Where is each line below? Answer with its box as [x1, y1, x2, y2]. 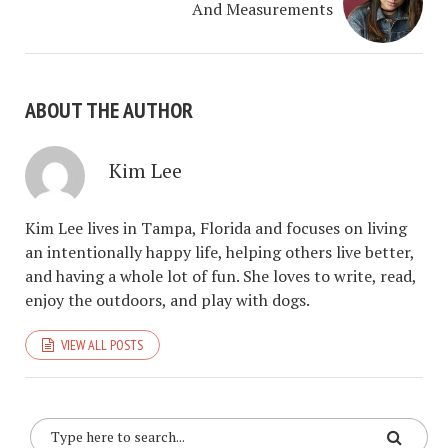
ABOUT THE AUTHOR [25, 95, 193, 124]
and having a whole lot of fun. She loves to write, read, [25, 264, 416, 287]
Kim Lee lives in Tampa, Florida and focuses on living [25, 216, 407, 239]
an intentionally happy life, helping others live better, [25, 240, 414, 263]
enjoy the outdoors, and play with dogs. [25, 288, 310, 311]
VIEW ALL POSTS [61, 335, 143, 354]
